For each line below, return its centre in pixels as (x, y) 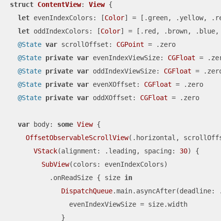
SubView (55, 165)
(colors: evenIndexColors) (118, 165)
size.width (166, 204)
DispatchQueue (87, 191)
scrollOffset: (87, 45)
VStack (45, 151)
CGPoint (130, 45)
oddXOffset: (114, 98)
